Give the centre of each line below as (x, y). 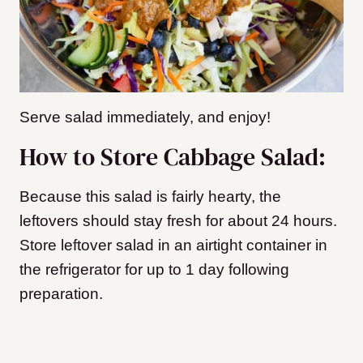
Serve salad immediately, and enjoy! (145, 117)
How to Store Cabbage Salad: (173, 157)
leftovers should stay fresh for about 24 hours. (178, 221)
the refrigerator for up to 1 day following (154, 270)
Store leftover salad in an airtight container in (173, 246)
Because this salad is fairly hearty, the (150, 197)
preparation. (61, 294)
